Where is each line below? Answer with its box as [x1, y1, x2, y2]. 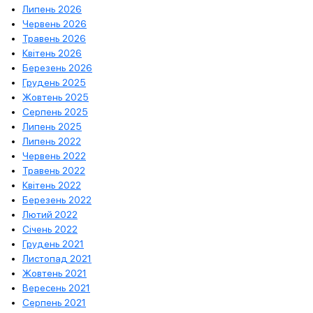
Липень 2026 [22, 3, 82, 15]
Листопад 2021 [22, 252, 92, 264]
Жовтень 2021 [22, 267, 87, 279]
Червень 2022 [22, 150, 86, 161]
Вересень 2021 [22, 282, 90, 293]
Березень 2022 [22, 194, 92, 205]
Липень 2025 [22, 120, 82, 132]
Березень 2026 [22, 61, 92, 73]
